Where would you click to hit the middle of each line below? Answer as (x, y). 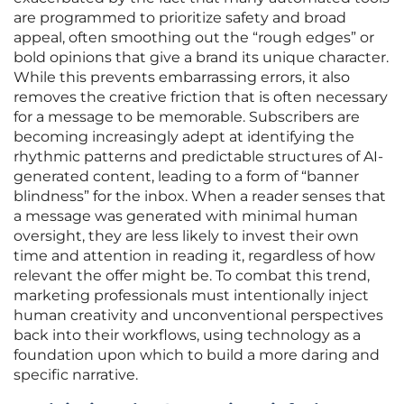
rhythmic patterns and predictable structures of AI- (198, 157)
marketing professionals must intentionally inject (191, 296)
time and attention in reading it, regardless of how (194, 256)
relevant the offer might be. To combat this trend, (192, 276)
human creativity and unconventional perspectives (198, 316)
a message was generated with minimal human (186, 216)
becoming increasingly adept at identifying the (184, 137)
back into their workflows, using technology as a (187, 335)
